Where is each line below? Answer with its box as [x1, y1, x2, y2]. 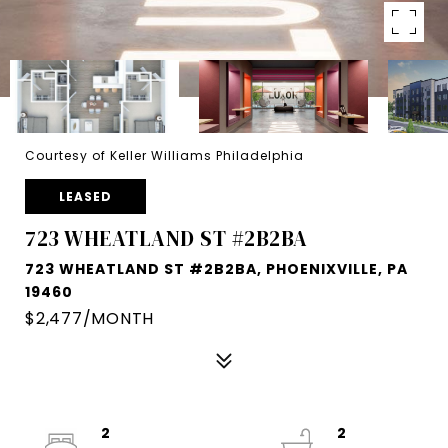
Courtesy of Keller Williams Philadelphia [25, 147, 304, 164]
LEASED [59, 188, 112, 205]
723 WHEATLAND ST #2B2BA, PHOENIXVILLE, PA [25, 259, 408, 279]
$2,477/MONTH [25, 307, 154, 330]
